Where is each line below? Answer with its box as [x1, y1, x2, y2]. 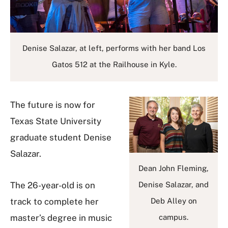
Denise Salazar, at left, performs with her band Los [22, 44, 206, 53]
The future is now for [10, 100, 95, 110]
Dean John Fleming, [138, 164, 209, 173]
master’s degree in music [10, 213, 112, 223]
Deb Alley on [150, 196, 197, 206]
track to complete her [10, 196, 99, 207]
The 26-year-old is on [10, 180, 95, 191]
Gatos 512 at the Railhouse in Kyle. [51, 60, 177, 69]
